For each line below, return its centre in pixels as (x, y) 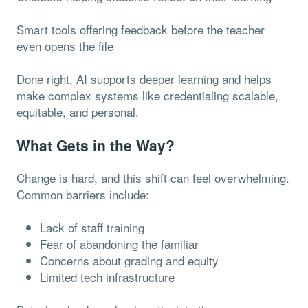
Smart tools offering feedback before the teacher (141, 29)
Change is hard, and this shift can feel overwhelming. (153, 177)
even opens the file (65, 45)
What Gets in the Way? (96, 145)
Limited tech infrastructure (107, 276)
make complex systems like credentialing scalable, (147, 95)
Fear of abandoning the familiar (119, 243)
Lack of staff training (92, 227)
